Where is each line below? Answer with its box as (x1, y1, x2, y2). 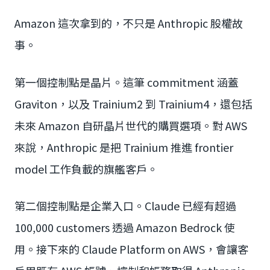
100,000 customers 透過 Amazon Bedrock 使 (14, 219, 235, 236)
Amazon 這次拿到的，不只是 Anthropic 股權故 (14, 15, 243, 31)
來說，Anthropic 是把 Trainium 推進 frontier (14, 139, 233, 155)
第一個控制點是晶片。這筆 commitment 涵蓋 (14, 74, 239, 90)
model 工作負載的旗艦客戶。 (14, 160, 158, 177)
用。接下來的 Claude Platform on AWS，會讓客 (14, 241, 248, 257)
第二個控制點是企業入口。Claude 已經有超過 (14, 198, 236, 214)
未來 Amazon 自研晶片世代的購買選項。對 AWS (14, 117, 247, 133)
